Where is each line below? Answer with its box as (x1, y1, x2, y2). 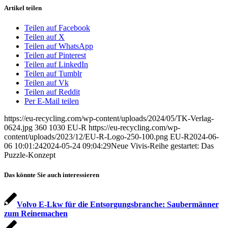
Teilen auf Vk (24, 78, 69, 88)
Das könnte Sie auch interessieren (4, 171, 99, 179)
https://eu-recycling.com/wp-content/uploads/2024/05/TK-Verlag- (4, 114, 214, 123)
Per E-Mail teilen (24, 97, 79, 106)
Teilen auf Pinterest (24, 51, 86, 60)
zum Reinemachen (4, 209, 68, 218)
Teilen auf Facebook (24, 23, 90, 33)
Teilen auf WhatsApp (24, 42, 93, 51)
